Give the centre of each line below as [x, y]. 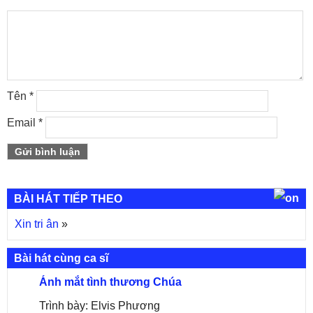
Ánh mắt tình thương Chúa [110, 282]
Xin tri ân [37, 224]
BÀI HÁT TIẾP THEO [68, 199]
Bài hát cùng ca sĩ [61, 258]
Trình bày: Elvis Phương [100, 306]
